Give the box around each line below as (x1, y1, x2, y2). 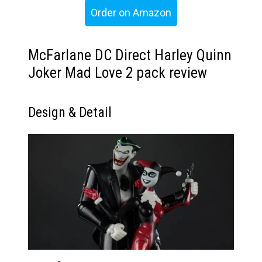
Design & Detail (28, 104, 112, 121)
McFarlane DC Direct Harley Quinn (28, 47, 232, 64)
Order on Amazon (91, 6, 171, 19)
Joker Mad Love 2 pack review (28, 64, 207, 82)
